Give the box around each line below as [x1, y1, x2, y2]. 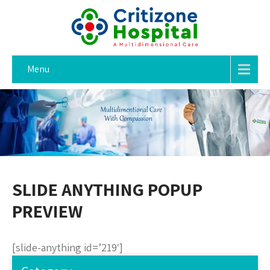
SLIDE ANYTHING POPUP [12, 177, 202, 202]
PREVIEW [12, 199, 83, 224]
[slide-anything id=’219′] [12, 240, 123, 255]
